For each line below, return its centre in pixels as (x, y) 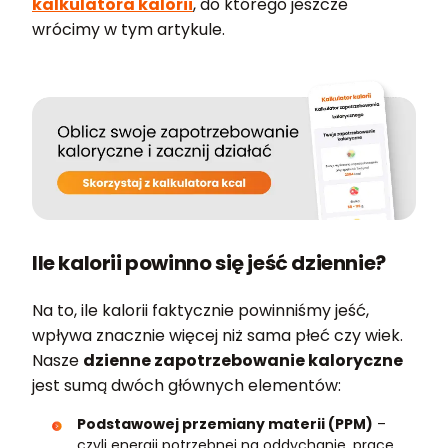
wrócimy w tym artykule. (128, 29)
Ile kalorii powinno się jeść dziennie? (209, 263)
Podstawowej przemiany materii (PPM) (225, 424)
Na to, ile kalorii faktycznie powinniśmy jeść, (200, 311)
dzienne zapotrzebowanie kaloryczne (243, 361)
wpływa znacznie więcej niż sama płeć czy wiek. (217, 336)
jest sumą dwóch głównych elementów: (186, 386)
